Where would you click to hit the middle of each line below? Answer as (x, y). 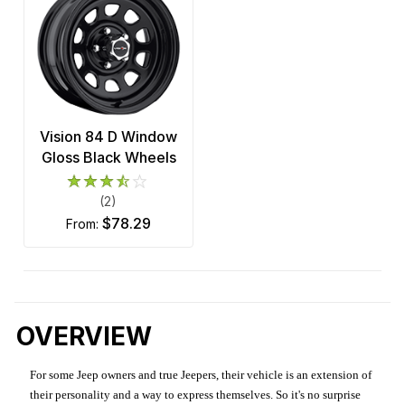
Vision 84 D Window (108, 137)
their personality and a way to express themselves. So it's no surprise (196, 395)
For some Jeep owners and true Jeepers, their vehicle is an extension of (201, 375)
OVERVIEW (85, 337)
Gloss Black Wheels (108, 158)
